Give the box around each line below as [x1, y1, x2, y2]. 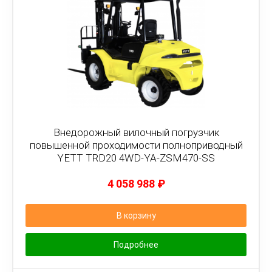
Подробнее [114, 240, 158, 250]
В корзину [116, 211, 156, 220]
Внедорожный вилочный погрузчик [53, 126, 219, 138]
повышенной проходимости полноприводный [29, 139, 243, 151]
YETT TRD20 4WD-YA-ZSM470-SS [57, 152, 215, 164]
